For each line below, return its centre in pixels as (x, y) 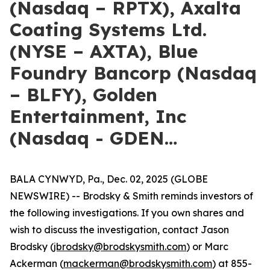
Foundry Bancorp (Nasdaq (133, 73)
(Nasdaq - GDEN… (93, 138)
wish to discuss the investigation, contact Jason (119, 230)
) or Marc (207, 246)
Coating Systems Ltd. (108, 30)
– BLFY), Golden (83, 95)
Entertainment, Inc (98, 116)
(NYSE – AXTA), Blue (104, 51)
